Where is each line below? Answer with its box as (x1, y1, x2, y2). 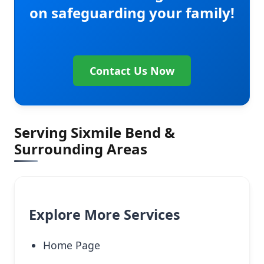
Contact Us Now (90, 64, 174, 78)
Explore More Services (29, 204, 180, 224)
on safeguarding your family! (29, 3, 235, 23)
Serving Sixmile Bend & (14, 123, 175, 143)
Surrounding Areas (14, 139, 147, 159)
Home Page (43, 238, 100, 253)
